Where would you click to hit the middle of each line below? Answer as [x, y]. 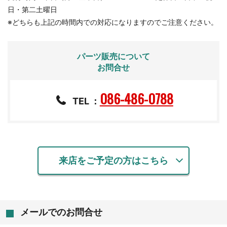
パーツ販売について [113, 56]
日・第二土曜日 [32, 9]
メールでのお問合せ [61, 212]
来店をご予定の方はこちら [113, 160]
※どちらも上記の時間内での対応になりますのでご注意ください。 [113, 22]
